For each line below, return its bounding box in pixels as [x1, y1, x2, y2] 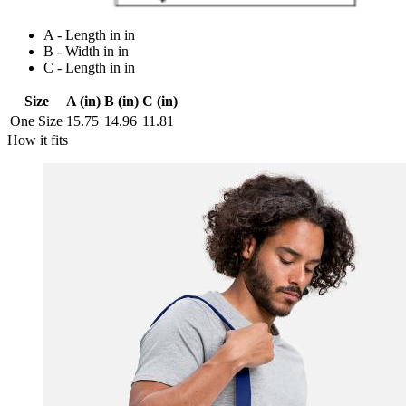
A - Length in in [43, 26, 135, 43]
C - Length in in [43, 59, 135, 75]
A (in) [66, 92, 101, 109]
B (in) [104, 92, 139, 109]
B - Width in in [43, 43, 129, 59]
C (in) [142, 92, 178, 109]
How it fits [7, 131, 68, 148]
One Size [10, 112, 63, 129]
